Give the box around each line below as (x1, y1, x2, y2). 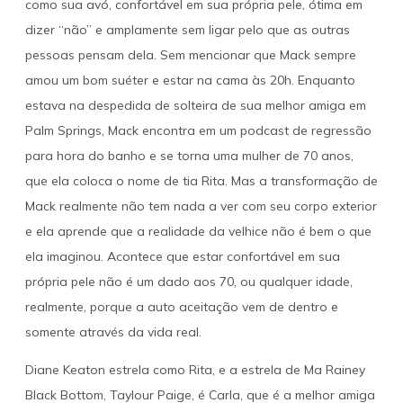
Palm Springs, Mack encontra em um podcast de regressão (24, 121, 372, 139)
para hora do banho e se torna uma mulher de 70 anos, (24, 147, 354, 164)
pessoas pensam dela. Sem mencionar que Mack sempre (24, 46, 356, 63)
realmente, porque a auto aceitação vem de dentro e (24, 298, 338, 315)
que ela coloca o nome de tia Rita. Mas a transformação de (24, 172, 378, 189)
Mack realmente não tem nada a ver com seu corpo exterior (24, 197, 377, 214)
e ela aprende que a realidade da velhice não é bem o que (24, 222, 372, 239)
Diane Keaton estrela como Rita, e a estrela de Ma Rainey (24, 361, 365, 378)
